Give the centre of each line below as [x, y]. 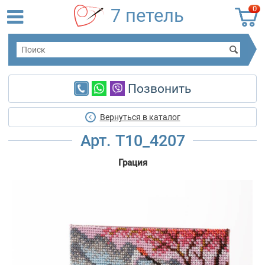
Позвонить [158, 89]
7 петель [148, 16]
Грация [132, 163]
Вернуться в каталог [140, 117]
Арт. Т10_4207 [132, 141]
